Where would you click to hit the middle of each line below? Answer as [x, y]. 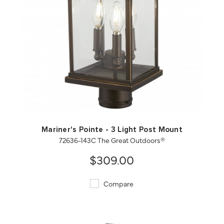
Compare [118, 183]
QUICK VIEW [61, 89]
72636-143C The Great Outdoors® [112, 140]
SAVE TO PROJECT [162, 89]
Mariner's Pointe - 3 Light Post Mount [112, 129]
